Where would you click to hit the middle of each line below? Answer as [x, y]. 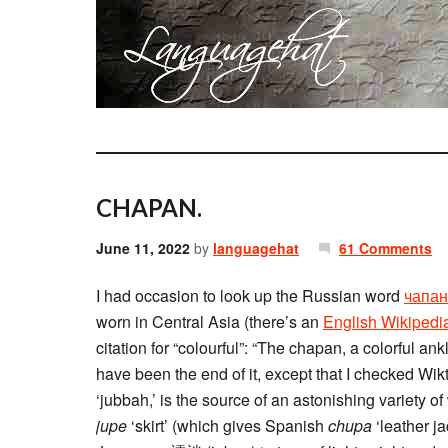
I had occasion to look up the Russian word [250, 295]
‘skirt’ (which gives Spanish [227, 425]
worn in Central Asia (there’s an [209, 321]
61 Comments [385, 248]
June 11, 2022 [143, 248]
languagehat [256, 248]
